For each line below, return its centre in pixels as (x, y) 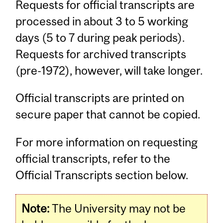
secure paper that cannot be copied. (108, 114)
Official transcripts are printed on (100, 98)
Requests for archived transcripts (101, 54)
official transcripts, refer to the (93, 158)
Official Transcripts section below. (102, 175)
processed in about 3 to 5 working (102, 21)
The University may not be (118, 209)
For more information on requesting (107, 142)
